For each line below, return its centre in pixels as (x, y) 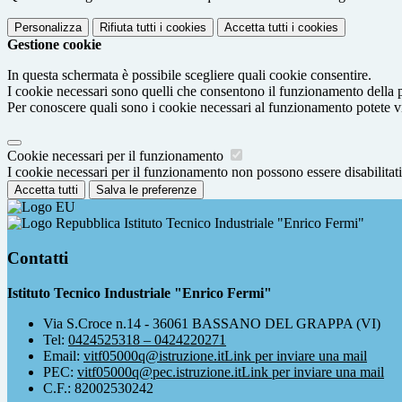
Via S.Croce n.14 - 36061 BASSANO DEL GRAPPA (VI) (212, 323)
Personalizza (48, 28)
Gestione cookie (54, 45)
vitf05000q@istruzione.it (154, 355)
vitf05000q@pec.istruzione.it (159, 371)
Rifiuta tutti (128, 28)
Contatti (38, 258)
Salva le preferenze (146, 190)
